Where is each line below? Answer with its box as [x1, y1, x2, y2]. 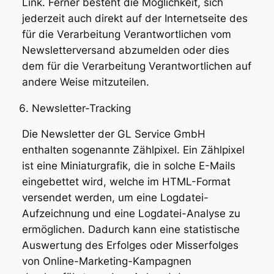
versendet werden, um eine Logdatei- [21, 191, 209, 204]
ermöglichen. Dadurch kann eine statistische [21, 223, 240, 236]
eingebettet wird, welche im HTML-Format [21, 176, 231, 188]
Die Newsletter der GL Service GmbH [21, 128, 206, 141]
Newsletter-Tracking [31, 102, 131, 114]
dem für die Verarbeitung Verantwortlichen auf [21, 59, 251, 72]
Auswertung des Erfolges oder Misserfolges [21, 239, 239, 252]
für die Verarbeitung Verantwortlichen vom [21, 28, 231, 40]
